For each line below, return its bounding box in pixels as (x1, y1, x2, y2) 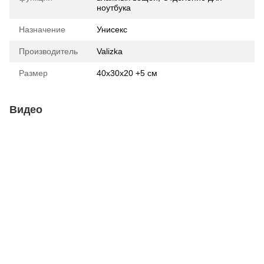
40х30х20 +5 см (97, 68, 157, 78)
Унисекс (97, 25, 127, 34)
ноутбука (97, 3, 131, 12)
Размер (19, 68, 48, 78)
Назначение (19, 25, 65, 34)
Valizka (97, 47, 123, 56)
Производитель (19, 47, 78, 56)
